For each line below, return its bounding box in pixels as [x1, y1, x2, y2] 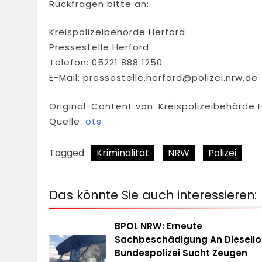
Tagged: [49, 146, 88, 160]
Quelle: [49, 115, 85, 127]
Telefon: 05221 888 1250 [49, 56, 163, 69]
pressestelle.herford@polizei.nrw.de [83, 71, 258, 84]
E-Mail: [49, 71, 83, 84]
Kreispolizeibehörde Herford [49, 26, 185, 39]
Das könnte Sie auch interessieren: [49, 187, 257, 204]
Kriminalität [96, 146, 149, 160]
